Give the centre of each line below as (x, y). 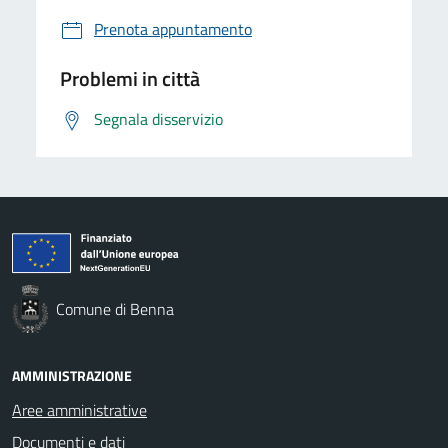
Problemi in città (130, 78)
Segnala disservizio (158, 118)
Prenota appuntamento (173, 28)
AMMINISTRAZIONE (72, 375)
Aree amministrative (79, 409)
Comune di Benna (115, 308)
